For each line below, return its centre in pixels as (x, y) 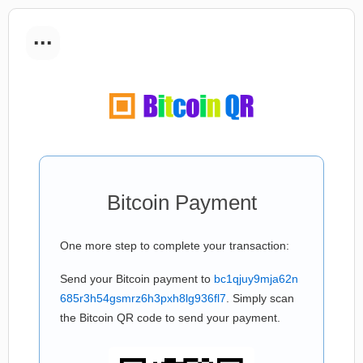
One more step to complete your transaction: (175, 246)
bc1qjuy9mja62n (256, 279)
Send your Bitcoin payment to (137, 279)
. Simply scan (260, 298)
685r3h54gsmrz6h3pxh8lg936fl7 (143, 298)
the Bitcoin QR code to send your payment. (170, 318)
